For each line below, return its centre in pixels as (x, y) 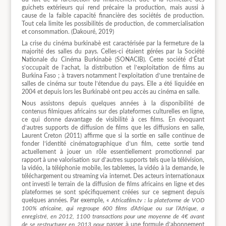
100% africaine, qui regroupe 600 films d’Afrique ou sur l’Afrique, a (113, 209)
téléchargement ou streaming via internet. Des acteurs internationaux (113, 176)
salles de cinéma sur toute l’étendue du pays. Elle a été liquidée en (113, 83)
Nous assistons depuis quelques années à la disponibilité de (113, 104)
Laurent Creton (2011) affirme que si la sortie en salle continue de (113, 136)
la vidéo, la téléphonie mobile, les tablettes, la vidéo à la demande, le (113, 168)
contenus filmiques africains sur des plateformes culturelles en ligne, (113, 112)
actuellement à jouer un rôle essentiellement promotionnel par (113, 152)
